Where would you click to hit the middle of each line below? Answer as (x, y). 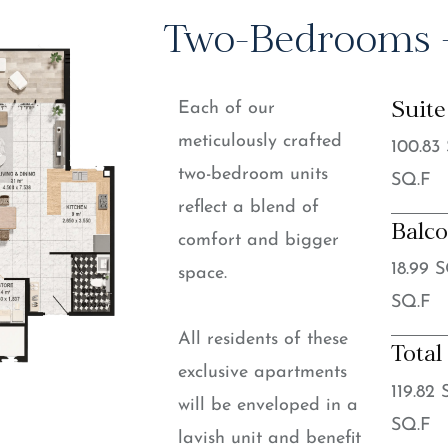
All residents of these (262, 340)
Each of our (226, 108)
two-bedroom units (252, 174)
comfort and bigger (258, 240)
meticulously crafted (259, 141)
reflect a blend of (248, 207)
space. (202, 273)
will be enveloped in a (267, 406)
